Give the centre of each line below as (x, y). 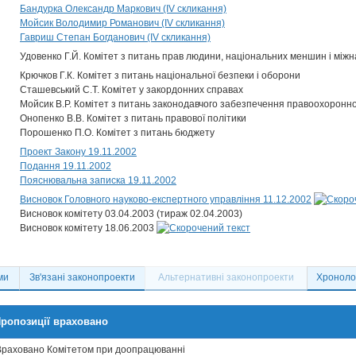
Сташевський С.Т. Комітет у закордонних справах (132, 90)
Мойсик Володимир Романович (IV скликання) (122, 23)
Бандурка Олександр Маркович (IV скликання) (123, 9)
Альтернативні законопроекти (226, 277)
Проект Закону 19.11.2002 (78, 152)
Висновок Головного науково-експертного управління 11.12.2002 (166, 199)
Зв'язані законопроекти (82, 277)
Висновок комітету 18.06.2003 (88, 228)
